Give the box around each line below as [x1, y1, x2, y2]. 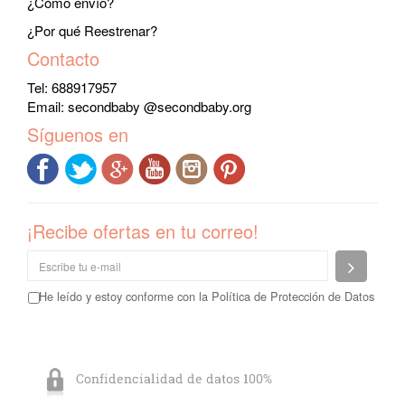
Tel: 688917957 [27, 78, 117, 97]
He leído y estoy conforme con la [39, 287, 212, 305]
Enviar [357, 256, 396, 275]
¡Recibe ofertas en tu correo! [27, 218, 259, 244]
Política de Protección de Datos [212, 287, 374, 305]
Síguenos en [27, 121, 128, 147]
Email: [27, 97, 68, 116]
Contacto [27, 45, 99, 71]
